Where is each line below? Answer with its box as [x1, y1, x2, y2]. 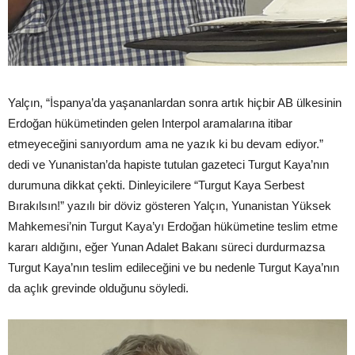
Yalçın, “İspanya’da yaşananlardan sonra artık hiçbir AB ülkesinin [8, 95, 342, 109]
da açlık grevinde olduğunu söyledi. [8, 281, 189, 295]
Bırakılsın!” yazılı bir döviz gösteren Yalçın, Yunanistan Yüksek [8, 198, 331, 212]
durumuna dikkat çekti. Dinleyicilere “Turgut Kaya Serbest [8, 177, 304, 192]
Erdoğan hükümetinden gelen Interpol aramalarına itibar [8, 116, 292, 130]
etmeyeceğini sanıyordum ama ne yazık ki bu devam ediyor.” [8, 136, 323, 151]
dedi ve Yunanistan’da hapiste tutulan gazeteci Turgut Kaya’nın [8, 157, 329, 171]
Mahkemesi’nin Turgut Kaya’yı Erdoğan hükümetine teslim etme [8, 219, 338, 233]
